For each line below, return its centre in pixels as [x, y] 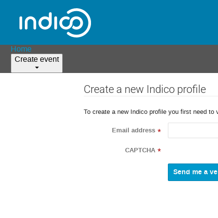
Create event [37, 59]
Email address [134, 131]
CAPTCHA [140, 150]
